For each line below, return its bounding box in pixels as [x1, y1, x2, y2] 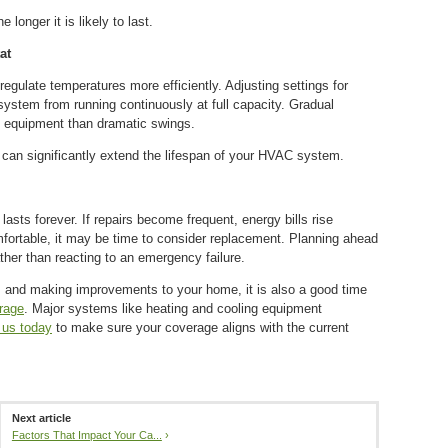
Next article [11, 411, 71, 424]
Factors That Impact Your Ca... [11, 428, 162, 441]
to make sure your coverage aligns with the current [52, 319, 349, 335]
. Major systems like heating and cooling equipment [24, 300, 322, 316]
